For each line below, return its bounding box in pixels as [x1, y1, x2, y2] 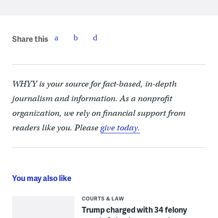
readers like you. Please [12, 122, 100, 133]
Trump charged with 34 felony [81, 203, 187, 215]
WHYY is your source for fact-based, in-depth [12, 78, 177, 89]
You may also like [12, 172, 72, 183]
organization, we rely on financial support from [12, 108, 185, 118]
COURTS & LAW [81, 194, 125, 202]
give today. [100, 122, 140, 133]
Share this [12, 33, 48, 45]
